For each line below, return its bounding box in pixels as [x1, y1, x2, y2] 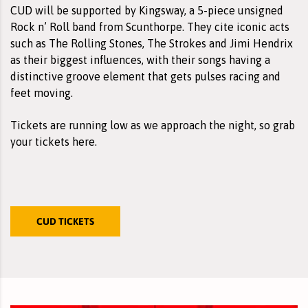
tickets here [35, 135, 95, 148]
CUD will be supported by [10, 3, 139, 16]
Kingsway [139, 3, 184, 16]
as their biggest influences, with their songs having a [10, 53, 270, 66]
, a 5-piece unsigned [184, 3, 283, 16]
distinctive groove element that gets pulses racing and [10, 69, 280, 82]
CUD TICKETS [36, 214, 94, 228]
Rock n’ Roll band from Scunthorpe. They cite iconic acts [10, 20, 289, 33]
